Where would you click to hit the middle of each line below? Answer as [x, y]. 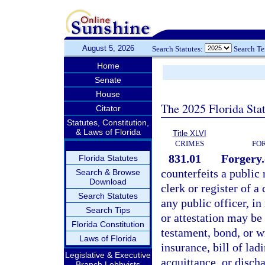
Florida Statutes [108, 158]
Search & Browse [108, 172]
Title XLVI [189, 133]
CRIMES [189, 143]
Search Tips [108, 210]
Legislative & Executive [108, 255]
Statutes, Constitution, [108, 122]
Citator [108, 108]
